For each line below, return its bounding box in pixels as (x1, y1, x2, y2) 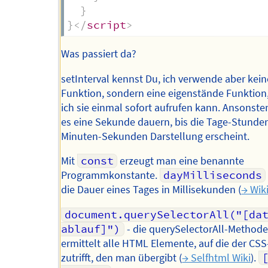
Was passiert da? (61, 47, 137, 61)
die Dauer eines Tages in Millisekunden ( (61, 183, 242, 197)
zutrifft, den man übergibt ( (61, 251, 182, 265)
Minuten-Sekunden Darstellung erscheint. (61, 129, 250, 143)
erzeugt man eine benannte (117, 154, 244, 168)
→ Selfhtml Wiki (182, 251, 251, 265)
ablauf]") (61, 223, 121, 236)
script (86, 19, 126, 32)
